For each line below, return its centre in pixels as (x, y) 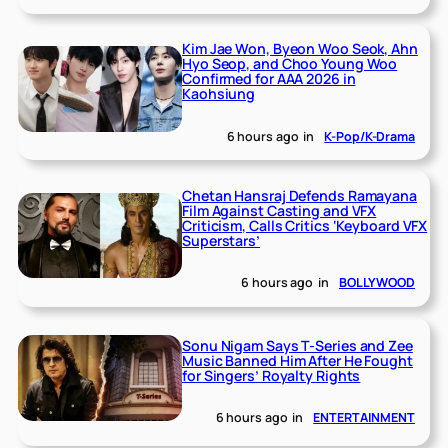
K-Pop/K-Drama (369, 136)
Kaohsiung (219, 94)
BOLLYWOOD (376, 283)
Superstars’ (221, 240)
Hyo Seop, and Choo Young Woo (290, 64)
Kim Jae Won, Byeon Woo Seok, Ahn (300, 49)
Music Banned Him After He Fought (297, 360)
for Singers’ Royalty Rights (271, 375)
